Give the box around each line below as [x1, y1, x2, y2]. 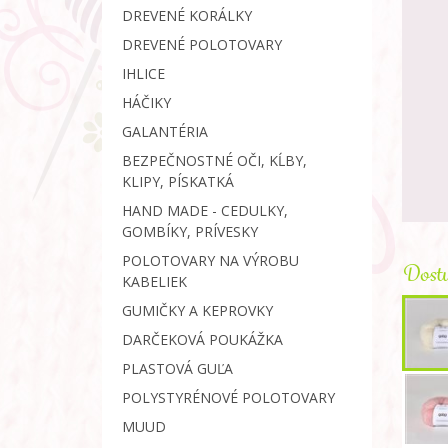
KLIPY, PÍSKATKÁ [122, 172, 234, 191]
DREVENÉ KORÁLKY [122, 6, 252, 25]
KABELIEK [122, 272, 187, 291]
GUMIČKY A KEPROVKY [122, 301, 273, 320]
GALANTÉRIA [122, 122, 208, 141]
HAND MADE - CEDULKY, [122, 201, 288, 220]
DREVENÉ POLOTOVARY [122, 35, 282, 54]
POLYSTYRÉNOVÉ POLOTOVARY [122, 388, 335, 407]
